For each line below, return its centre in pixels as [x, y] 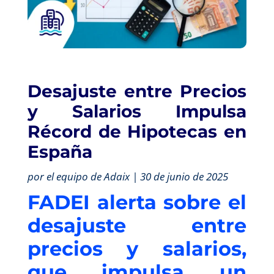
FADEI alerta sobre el [137, 202]
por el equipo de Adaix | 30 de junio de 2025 [128, 176]
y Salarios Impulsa [137, 111]
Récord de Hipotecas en [137, 131]
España [60, 151]
